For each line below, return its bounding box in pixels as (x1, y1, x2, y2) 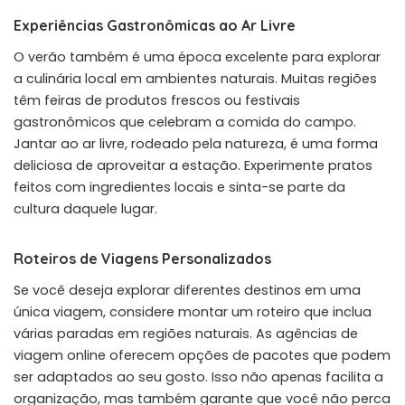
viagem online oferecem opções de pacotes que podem (14, 345, 391, 364)
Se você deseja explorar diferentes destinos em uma (14, 280, 361, 299)
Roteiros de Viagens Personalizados (14, 249, 271, 268)
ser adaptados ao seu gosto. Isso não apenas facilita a (14, 367, 383, 386)
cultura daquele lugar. (14, 199, 157, 218)
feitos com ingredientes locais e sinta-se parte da (14, 177, 345, 196)
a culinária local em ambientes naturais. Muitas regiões (14, 69, 377, 88)
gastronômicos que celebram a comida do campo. (14, 112, 356, 131)
